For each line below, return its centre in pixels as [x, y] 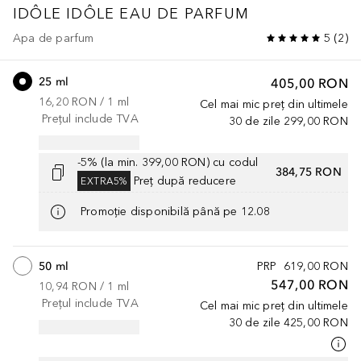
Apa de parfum [54, 38]
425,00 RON [315, 322]
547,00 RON [309, 284]
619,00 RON [315, 266]
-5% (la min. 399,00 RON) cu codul [168, 162]
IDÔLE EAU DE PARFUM [158, 13]
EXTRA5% [104, 181]
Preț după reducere [185, 180]
